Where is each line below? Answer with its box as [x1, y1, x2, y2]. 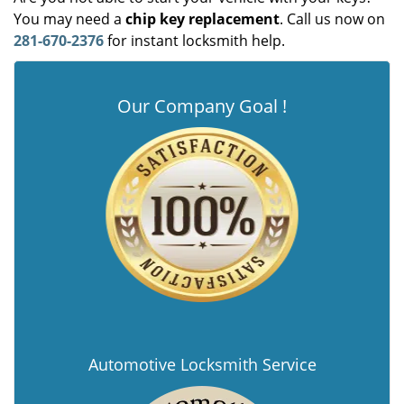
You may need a [14, 9, 125, 29]
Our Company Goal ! [117, 94, 287, 118]
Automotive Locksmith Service [87, 353, 317, 375]
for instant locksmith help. [104, 31, 285, 50]
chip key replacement [125, 9, 280, 29]
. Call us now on [280, 9, 385, 29]
